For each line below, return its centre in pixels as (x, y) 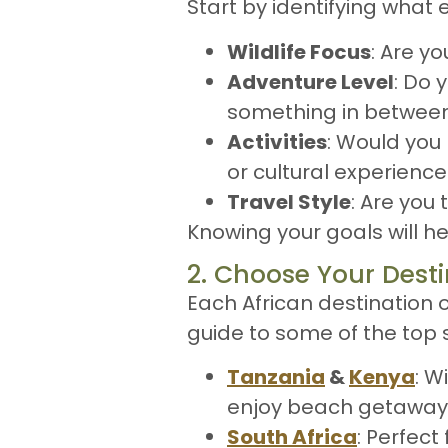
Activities (277, 141)
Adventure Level (310, 81)
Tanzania (276, 377)
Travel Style (289, 201)
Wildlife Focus (299, 51)
